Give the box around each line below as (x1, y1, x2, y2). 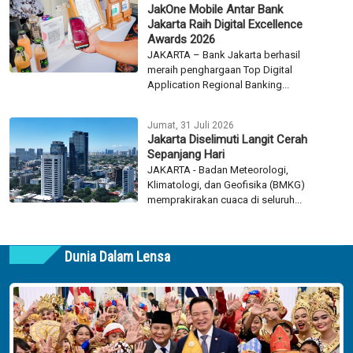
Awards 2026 (147, 32, 215, 46)
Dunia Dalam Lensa (65, 247, 170, 265)
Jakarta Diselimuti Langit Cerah (147, 132, 307, 147)
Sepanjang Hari (147, 147, 225, 162)
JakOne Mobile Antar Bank (147, 2, 283, 17)
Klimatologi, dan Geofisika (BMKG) (147, 178, 305, 191)
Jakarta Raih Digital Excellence (147, 17, 303, 32)
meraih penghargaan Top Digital (147, 63, 292, 76)
